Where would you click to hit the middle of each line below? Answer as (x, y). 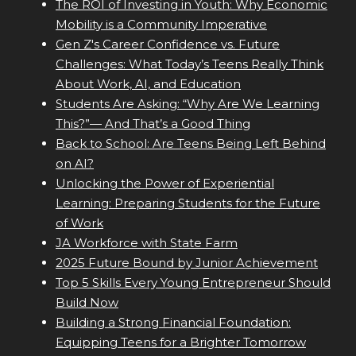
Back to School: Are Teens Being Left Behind (191, 144)
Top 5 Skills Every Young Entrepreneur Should (193, 283)
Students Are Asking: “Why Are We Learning (188, 104)
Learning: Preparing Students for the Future (188, 203)
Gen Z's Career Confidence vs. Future (168, 44)
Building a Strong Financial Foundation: (173, 323)
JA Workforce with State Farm (147, 243)
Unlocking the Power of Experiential (165, 184)
